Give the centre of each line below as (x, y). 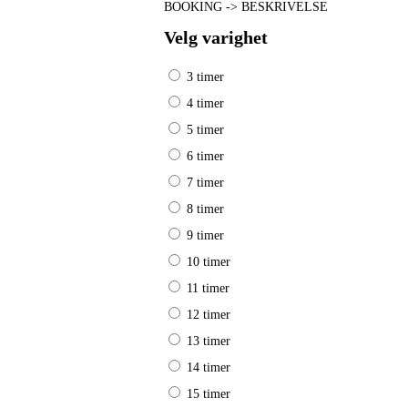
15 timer (207, 394)
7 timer (204, 183)
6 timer (204, 156)
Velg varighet (216, 37)
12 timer (207, 315)
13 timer (207, 341)
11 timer (206, 288)
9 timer (204, 235)
